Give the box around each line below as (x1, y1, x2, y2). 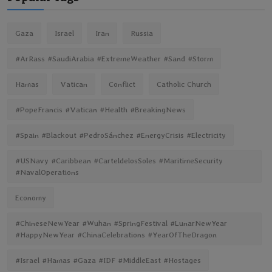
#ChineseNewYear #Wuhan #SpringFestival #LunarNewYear (15, 219, 227, 228)
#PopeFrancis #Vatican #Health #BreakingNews (15, 105, 186, 115)
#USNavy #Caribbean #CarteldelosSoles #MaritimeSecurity (15, 156, 223, 166)
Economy (15, 193, 46, 203)
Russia (131, 29, 153, 38)
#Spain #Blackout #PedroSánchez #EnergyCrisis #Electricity (15, 131, 226, 140)
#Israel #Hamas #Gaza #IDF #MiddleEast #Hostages (15, 256, 201, 265)
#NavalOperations (15, 168, 79, 177)
